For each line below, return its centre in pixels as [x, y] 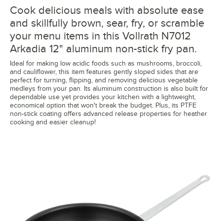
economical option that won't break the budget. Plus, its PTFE [103, 106]
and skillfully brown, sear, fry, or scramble [107, 23]
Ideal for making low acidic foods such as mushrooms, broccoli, [106, 64]
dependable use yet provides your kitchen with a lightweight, [103, 97]
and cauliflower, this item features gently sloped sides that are [104, 72]
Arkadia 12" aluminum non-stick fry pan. [103, 49]
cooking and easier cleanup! [53, 122]
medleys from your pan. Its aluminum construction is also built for [109, 89]
